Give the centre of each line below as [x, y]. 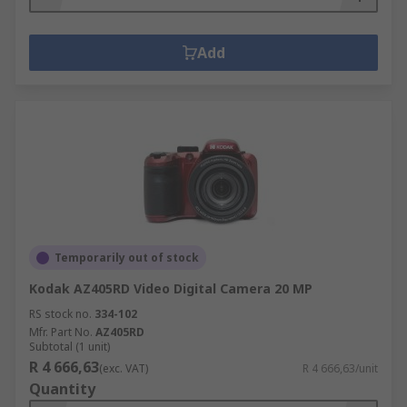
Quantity [62, 389]
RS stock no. [60, 314]
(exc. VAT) [124, 368]
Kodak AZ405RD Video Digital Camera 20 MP [171, 288]
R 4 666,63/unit [340, 368]
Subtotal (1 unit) [69, 347]
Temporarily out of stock [127, 258]
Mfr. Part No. [61, 332]
